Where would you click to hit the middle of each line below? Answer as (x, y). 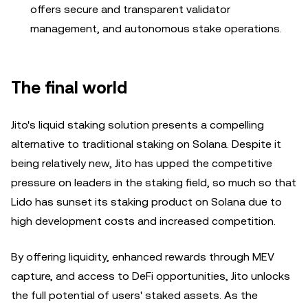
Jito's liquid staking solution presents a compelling (137, 125)
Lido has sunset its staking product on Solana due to (146, 202)
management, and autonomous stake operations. (156, 29)
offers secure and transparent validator (130, 9)
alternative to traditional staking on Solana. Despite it (146, 144)
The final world (69, 88)
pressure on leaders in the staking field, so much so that (154, 183)
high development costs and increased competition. (143, 221)
